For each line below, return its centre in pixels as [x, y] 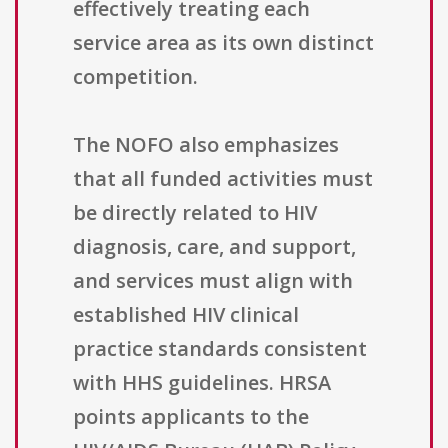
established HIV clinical [186, 315]
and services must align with [213, 281]
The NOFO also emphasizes [206, 145]
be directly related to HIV [195, 213]
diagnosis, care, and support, [214, 247]
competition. [135, 77]
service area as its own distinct [223, 43]
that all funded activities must [223, 179]
